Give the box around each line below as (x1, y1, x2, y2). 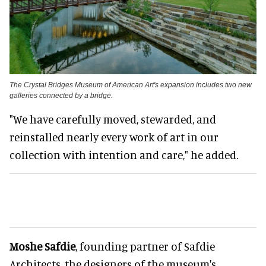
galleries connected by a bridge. (9, 91, 113, 100)
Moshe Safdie (9, 239, 75, 254)
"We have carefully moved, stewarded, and (9, 112, 216, 126)
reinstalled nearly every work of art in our (9, 130, 218, 144)
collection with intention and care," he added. (9, 148, 238, 162)
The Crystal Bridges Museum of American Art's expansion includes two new (9, 81, 252, 90)
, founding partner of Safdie (75, 239, 215, 254)
